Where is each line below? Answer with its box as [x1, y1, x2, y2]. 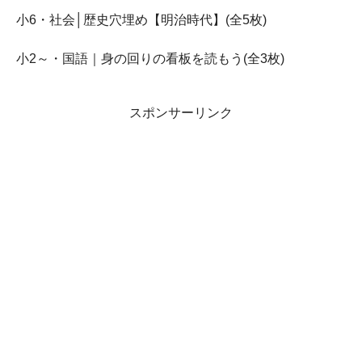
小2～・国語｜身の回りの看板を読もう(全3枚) [16, 51, 284, 65]
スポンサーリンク [129, 105, 233, 120]
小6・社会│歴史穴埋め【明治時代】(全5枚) [16, 12, 267, 27]
